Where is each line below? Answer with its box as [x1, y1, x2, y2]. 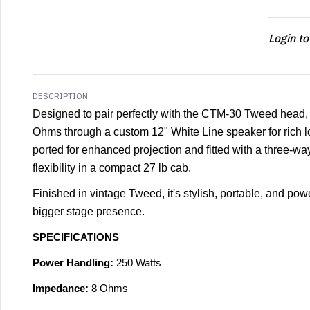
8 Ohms [91, 283, 128, 294]
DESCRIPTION [33, 91, 88, 101]
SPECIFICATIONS [33, 232, 119, 243]
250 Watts [116, 257, 161, 268]
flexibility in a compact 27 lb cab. [33, 162, 191, 174]
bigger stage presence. [33, 206, 145, 217]
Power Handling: [33, 257, 116, 268]
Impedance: [33, 283, 91, 294]
